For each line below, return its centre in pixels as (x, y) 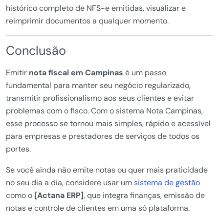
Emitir (17, 73)
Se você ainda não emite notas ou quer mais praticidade (107, 170)
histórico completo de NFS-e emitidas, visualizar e (96, 8)
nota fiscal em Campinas (76, 73)
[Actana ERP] (59, 196)
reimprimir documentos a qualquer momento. (87, 21)
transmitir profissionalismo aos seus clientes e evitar (100, 98)
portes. (18, 149)
